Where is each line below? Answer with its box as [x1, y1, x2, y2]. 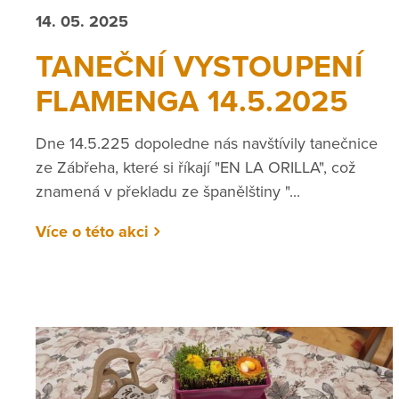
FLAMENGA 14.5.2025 [36, 84, 349, 121]
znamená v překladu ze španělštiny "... [36, 181, 300, 201]
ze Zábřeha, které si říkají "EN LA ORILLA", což [36, 157, 356, 177]
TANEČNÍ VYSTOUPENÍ [36, 49, 363, 86]
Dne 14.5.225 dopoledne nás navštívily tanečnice [36, 133, 378, 153]
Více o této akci [36, 221, 149, 241]
